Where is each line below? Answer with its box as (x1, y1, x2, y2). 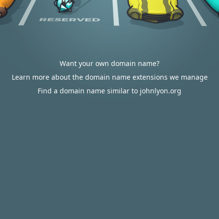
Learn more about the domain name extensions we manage (11, 72, 208, 82)
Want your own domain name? (60, 59, 159, 68)
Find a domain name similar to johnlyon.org (38, 86, 181, 95)
